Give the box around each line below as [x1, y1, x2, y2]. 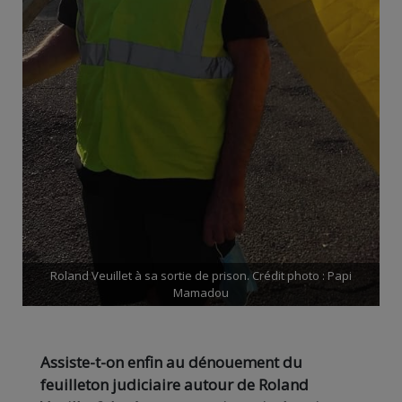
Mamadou [173, 284, 229, 301]
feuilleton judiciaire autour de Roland [40, 373, 309, 395]
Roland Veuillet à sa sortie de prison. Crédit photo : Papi [50, 267, 352, 284]
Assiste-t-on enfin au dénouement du [40, 351, 302, 372]
